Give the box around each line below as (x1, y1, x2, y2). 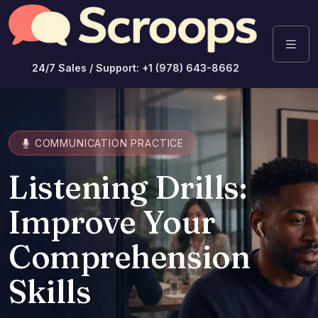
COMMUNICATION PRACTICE (31, 137, 185, 150)
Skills (9, 271, 92, 311)
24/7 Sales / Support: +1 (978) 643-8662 (32, 62, 239, 75)
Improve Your (9, 202, 216, 241)
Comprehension (9, 236, 251, 276)
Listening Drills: (9, 167, 247, 207)
